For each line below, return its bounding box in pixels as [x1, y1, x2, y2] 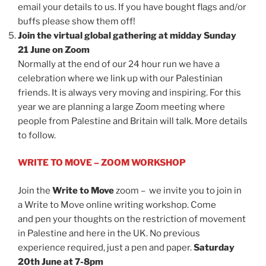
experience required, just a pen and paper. [18, 242, 194, 253]
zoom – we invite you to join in [114, 185, 242, 196]
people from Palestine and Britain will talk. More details [18, 115, 248, 126]
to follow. [18, 129, 56, 141]
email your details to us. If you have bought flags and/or [18, 1, 246, 12]
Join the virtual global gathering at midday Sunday [18, 30, 236, 41]
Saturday [194, 242, 235, 253]
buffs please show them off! [18, 15, 135, 27]
